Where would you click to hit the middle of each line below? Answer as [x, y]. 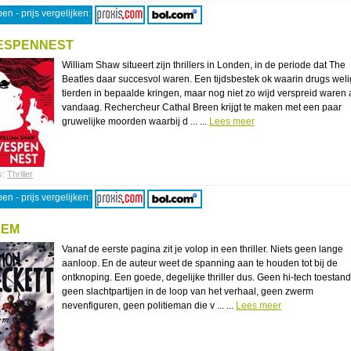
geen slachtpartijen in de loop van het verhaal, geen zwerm [188, 291]
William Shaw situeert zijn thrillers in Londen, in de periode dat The [204, 65]
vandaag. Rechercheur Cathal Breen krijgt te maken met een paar [202, 107]
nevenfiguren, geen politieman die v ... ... [149, 306]
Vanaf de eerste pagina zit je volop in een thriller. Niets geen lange [203, 249]
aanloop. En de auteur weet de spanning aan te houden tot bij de [200, 263]
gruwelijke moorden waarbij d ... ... [136, 121]
